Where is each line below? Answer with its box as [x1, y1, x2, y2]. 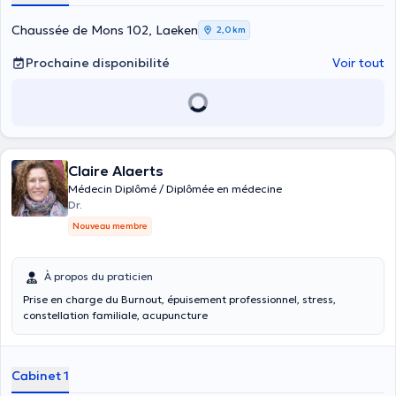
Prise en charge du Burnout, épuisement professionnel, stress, [23, 293, 336, 306]
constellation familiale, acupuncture [23, 308, 208, 322]
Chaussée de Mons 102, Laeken [11, 22, 198, 38]
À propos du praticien [44, 270, 153, 283]
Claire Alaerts [68, 162, 164, 179]
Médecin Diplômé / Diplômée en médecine [68, 182, 282, 195]
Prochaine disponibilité [26, 55, 170, 71]
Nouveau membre [72, 220, 148, 232]
